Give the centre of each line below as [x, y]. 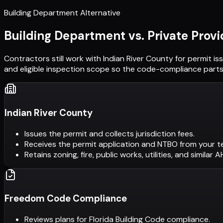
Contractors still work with [54, 59]
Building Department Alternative [62, 13]
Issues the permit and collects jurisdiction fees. [110, 133]
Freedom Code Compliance [66, 199]
